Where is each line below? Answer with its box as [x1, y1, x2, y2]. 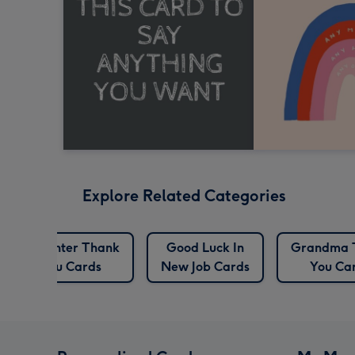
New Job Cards [160, 258, 250, 274]
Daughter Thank [21, 239, 120, 255]
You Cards [40, 258, 101, 274]
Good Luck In [166, 239, 244, 255]
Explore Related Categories [82, 185, 286, 205]
